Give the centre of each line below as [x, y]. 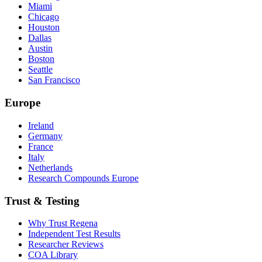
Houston [44, 27]
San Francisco [54, 80]
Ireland [41, 125]
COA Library [53, 255]
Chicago [44, 17]
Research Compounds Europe [83, 178]
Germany [45, 136]
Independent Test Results [74, 234]
